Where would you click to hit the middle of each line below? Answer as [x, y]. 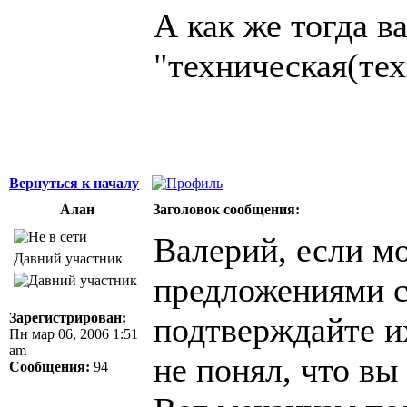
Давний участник [68, 258]
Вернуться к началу [74, 183]
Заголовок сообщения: [226, 209]
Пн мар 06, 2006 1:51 [74, 333]
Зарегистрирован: [68, 317]
